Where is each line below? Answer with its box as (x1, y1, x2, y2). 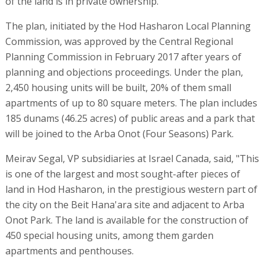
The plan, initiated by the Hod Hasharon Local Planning (5, 19, 251, 33)
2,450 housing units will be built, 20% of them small (5, 80, 231, 94)
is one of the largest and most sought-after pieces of (5, 167, 240, 180)
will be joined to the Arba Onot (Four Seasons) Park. (5, 127, 234, 140)
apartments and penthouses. (5, 244, 134, 257)
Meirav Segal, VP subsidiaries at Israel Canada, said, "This (5, 151, 259, 165)
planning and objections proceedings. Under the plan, (5, 65, 243, 79)
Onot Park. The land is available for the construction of (5, 213, 248, 227)
